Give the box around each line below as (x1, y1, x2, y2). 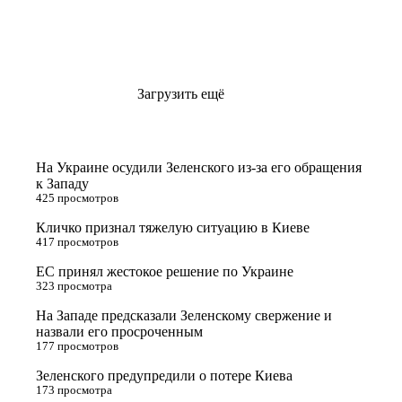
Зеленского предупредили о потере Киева (36, 367, 293, 383)
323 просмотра (36, 279, 112, 293)
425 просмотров (36, 191, 118, 205)
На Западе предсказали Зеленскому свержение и (36, 307, 332, 323)
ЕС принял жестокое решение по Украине (36, 263, 293, 279)
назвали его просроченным (36, 323, 203, 339)
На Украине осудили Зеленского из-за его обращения (36, 159, 362, 175)
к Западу (36, 175, 89, 191)
